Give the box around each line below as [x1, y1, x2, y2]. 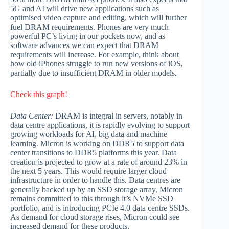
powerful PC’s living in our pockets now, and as [10, 32, 165, 41]
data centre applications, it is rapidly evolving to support [10, 121, 190, 130]
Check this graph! [10, 90, 67, 99]
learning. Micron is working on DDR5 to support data [10, 139, 184, 148]
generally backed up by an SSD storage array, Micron [10, 185, 183, 194]
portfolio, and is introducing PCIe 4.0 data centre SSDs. [10, 203, 190, 213]
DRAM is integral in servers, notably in [53, 111, 182, 121]
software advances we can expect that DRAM [10, 41, 158, 50]
